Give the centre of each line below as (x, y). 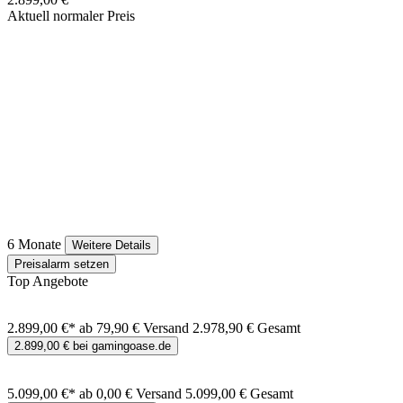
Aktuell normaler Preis (71, 16)
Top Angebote (48, 282)
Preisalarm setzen (62, 264)
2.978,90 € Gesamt (246, 328)
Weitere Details (112, 246)
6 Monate (34, 245)
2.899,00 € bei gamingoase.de (93, 346)
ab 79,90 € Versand (136, 328)
